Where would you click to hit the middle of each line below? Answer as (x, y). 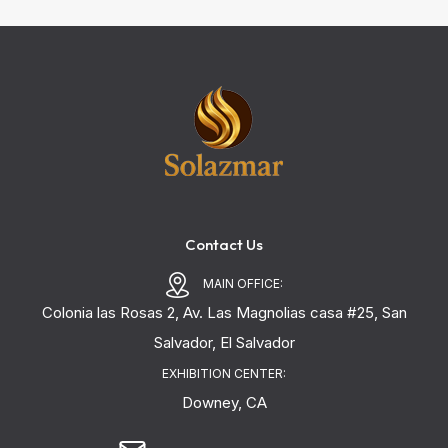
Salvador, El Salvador (224, 342)
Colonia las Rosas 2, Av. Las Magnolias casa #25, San (224, 312)
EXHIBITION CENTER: (224, 373)
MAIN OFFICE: (243, 283)
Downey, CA (224, 402)
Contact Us (224, 244)
